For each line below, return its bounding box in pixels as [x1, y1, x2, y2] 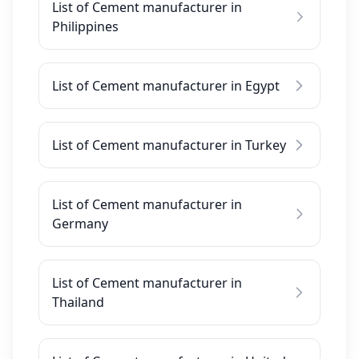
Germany [52, 215, 108, 232]
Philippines [52, 18, 119, 35]
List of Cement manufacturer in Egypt [52, 77, 280, 95]
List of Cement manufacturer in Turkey [52, 136, 286, 154]
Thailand [52, 293, 104, 311]
